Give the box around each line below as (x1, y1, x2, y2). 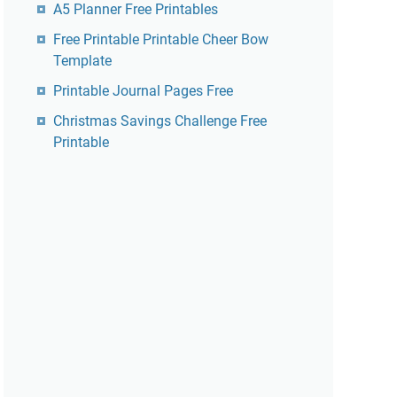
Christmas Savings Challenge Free (53, 113, 267, 129)
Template (53, 52, 112, 69)
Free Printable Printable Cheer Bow (53, 31, 269, 48)
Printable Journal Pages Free (53, 82, 233, 99)
